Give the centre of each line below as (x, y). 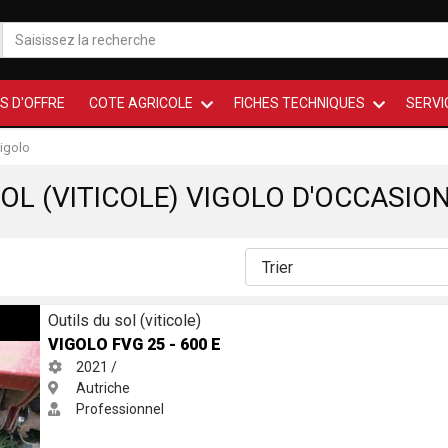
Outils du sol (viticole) (125, 320)
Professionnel (119, 409)
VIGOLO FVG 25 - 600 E (135, 344)
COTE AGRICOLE (141, 103)
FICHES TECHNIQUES (299, 103)
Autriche (102, 388)
